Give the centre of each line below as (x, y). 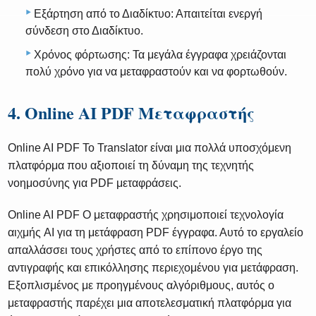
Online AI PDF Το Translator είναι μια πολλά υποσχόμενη (150, 148)
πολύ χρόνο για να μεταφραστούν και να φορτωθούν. (156, 72)
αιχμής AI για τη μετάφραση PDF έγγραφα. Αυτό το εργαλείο (156, 233)
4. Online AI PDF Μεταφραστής (132, 113)
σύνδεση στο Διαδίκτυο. (84, 31)
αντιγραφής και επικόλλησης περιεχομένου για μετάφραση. (153, 268)
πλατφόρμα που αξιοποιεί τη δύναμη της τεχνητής (131, 166)
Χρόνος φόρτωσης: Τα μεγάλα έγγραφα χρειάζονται (160, 55)
